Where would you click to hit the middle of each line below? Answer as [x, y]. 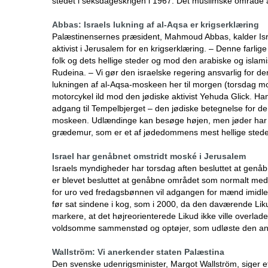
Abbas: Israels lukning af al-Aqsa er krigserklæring [156, 25]
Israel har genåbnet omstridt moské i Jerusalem [149, 156]
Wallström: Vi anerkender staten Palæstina [138, 252]
